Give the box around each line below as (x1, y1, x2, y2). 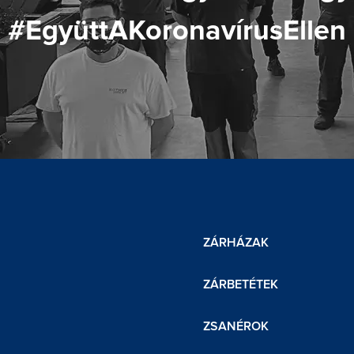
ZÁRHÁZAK (203, 235, 269, 250)
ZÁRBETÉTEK (203, 277, 278, 292)
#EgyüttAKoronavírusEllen (8, 13, 346, 48)
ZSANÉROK (203, 318, 269, 334)
